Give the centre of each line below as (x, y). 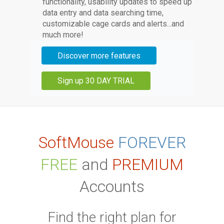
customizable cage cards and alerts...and (113, 23)
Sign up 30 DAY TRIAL (96, 81)
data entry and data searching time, (103, 12)
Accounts (112, 186)
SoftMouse (76, 142)
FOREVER (152, 142)
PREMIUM (148, 164)
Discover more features (99, 55)
